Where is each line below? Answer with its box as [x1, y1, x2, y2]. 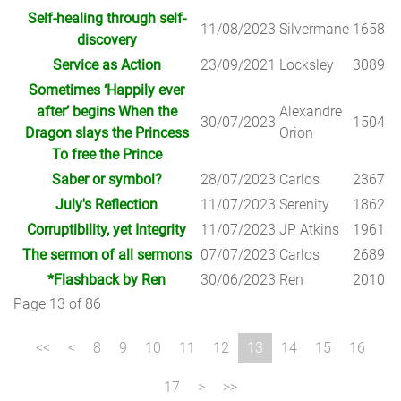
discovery [76, 31, 137, 48]
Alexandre [279, 103, 342, 120]
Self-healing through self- [27, 10, 186, 27]
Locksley [279, 56, 334, 73]
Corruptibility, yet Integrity [27, 221, 186, 238]
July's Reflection [55, 196, 158, 213]
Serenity [279, 196, 329, 213]
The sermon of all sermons [21, 246, 192, 263]
